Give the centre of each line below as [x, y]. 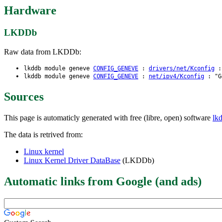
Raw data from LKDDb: [43, 52]
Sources [24, 96]
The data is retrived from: [43, 134]
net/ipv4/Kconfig [176, 76]
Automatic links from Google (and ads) [103, 181]
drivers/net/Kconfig [182, 68]
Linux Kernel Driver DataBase [72, 160]
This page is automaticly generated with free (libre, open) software [108, 117]
